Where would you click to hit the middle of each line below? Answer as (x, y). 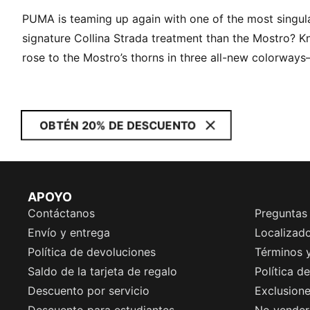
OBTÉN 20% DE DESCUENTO (118, 125)
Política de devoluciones (92, 252)
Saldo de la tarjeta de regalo (102, 271)
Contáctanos (61, 213)
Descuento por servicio (89, 291)
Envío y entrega (69, 232)
